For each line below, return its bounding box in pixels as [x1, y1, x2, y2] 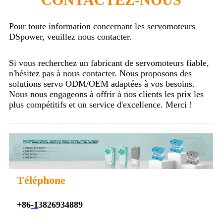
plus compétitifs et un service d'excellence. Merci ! [9, 99, 192, 110]
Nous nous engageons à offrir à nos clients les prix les [9, 89, 204, 99]
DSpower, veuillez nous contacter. [9, 31, 132, 42]
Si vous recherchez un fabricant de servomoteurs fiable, [9, 57, 209, 68]
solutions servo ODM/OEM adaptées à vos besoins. [9, 78, 195, 89]
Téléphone [17, 173, 65, 186]
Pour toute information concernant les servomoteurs [9, 21, 195, 31]
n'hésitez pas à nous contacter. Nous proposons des [9, 68, 192, 78]
